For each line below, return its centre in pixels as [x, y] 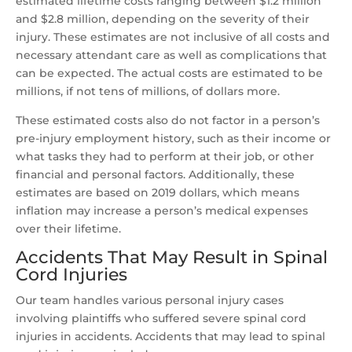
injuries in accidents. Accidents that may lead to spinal [170, 337]
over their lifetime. [68, 229]
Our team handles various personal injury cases [150, 301]
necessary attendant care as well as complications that [171, 55]
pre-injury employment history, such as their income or [173, 139]
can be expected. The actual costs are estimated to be [169, 73]
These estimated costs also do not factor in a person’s [168, 121]
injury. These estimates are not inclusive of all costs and [173, 37]
